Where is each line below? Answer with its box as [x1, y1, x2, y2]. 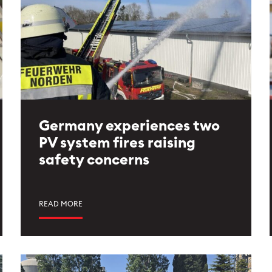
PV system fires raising [39, 136, 195, 151]
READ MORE [39, 200, 83, 208]
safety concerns [39, 153, 149, 168]
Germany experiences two [39, 119, 220, 134]
